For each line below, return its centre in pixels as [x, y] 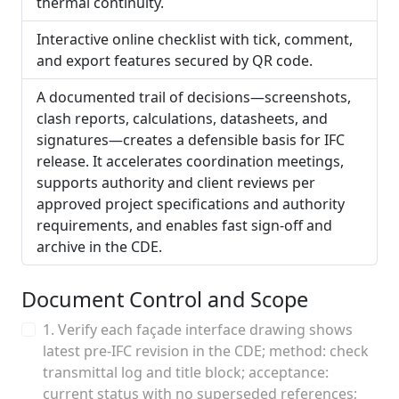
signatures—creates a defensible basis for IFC [191, 140]
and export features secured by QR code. [175, 61]
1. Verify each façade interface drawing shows [198, 330]
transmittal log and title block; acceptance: [186, 372]
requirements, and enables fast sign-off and [184, 225]
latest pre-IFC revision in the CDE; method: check [206, 351]
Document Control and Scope [165, 299]
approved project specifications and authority [191, 204]
